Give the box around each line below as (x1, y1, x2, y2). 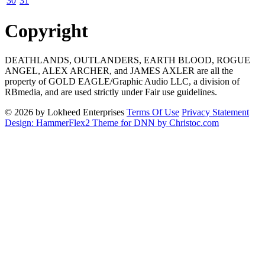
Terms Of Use (127, 106, 179, 117)
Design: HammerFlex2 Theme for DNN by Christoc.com (5, 117, 219, 128)
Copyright (5, 20, 88, 42)
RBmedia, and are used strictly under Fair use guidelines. (5, 86, 217, 97)
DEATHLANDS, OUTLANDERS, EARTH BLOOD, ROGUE (5, 54, 250, 65)
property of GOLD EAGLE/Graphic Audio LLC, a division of (5, 76, 240, 86)
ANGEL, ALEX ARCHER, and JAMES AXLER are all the (5, 65, 233, 76)
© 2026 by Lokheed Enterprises (5, 106, 124, 117)
